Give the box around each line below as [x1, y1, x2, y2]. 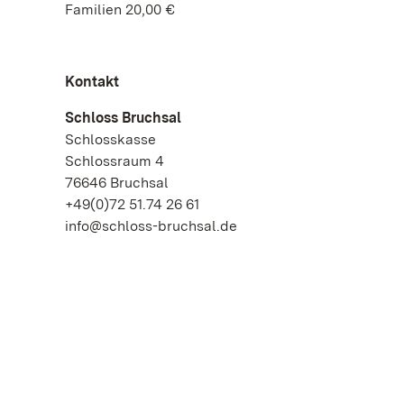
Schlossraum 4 [65, 152, 164, 170]
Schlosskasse [65, 131, 156, 148]
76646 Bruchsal [65, 174, 169, 191]
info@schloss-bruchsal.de [65, 217, 237, 234]
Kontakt [65, 73, 119, 90]
